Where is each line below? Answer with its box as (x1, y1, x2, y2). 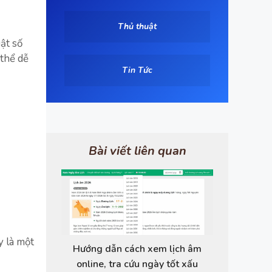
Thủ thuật (118, 20, 157, 32)
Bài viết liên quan (88, 142, 186, 159)
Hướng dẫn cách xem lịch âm (73, 242, 202, 256)
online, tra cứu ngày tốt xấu (76, 257, 198, 271)
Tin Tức (122, 64, 152, 76)
